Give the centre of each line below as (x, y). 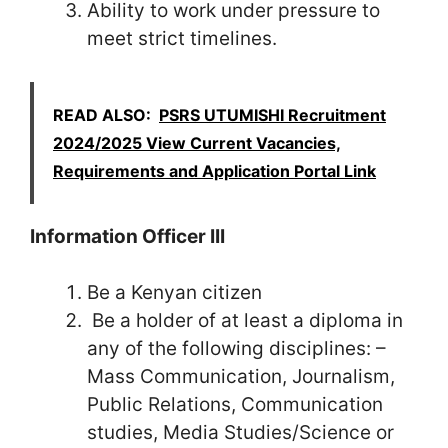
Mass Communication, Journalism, (241, 377)
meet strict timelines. (182, 39)
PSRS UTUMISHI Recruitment (272, 114)
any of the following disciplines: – (236, 349)
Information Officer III (127, 236)
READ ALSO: (102, 114)
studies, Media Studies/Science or (240, 433)
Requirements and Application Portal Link (214, 170)
